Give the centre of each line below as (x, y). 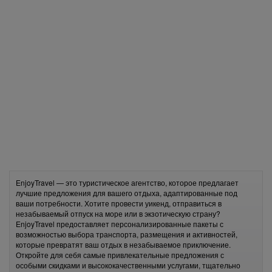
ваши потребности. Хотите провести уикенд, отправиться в (119, 203)
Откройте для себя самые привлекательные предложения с (120, 255)
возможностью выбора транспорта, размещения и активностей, (127, 234)
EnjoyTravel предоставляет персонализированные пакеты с (120, 224)
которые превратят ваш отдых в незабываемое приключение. (123, 244)
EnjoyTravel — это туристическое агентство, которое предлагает (127, 182)
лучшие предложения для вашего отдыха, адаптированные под (127, 193)
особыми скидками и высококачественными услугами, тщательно (128, 265)
